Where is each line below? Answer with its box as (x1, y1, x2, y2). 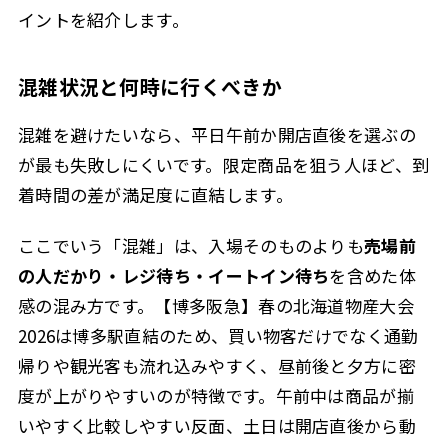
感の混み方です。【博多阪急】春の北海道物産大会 (17, 292, 414, 318)
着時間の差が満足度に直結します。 (17, 182, 293, 208)
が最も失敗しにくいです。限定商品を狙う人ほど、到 (17, 152, 430, 178)
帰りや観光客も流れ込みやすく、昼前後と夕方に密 (17, 352, 416, 378)
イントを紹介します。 (17, 7, 189, 32)
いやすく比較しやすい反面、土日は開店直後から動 (17, 412, 416, 438)
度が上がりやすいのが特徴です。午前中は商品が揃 (17, 382, 414, 408)
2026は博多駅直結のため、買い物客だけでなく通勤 (17, 322, 419, 348)
